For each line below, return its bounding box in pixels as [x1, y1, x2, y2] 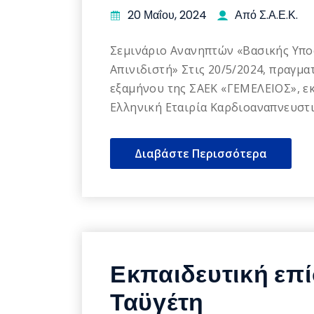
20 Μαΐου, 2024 [128, 7, 207, 24]
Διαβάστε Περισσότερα [135, 146, 267, 162]
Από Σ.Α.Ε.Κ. [235, 7, 298, 24]
